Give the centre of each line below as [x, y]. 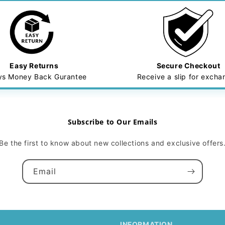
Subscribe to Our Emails [113, 122]
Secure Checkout [188, 66]
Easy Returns [34, 66]
